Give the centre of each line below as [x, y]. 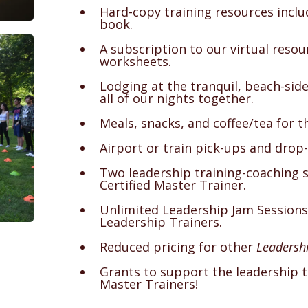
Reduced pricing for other [178, 246]
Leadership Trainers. [161, 222]
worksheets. [136, 61]
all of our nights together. [177, 98]
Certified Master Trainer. [173, 185]
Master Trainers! [149, 284]
